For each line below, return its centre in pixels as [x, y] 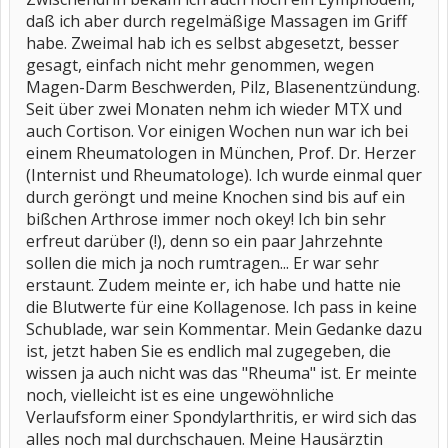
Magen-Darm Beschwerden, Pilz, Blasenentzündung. [223, 87]
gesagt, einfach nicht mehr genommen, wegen [200, 65]
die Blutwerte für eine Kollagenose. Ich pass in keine [221, 307]
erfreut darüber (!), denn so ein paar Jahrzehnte [204, 241]
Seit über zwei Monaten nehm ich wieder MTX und [214, 109]
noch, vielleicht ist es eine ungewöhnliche [180, 395]
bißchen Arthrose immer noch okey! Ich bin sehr [206, 219]
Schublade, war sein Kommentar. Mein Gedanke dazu [224, 329]
